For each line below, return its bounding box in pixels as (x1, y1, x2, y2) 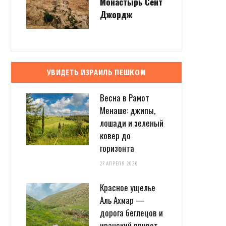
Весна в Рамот (100, 91, 149, 104)
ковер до (100, 129, 131, 142)
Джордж (100, 8, 132, 21)
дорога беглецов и (100, 206, 163, 219)
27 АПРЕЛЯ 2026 (100, 160, 138, 167)
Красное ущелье (100, 181, 155, 194)
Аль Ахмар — (100, 193, 145, 206)
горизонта (100, 141, 134, 154)
